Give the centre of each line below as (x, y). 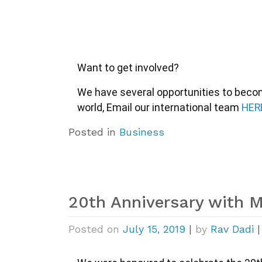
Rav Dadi (232, 230)
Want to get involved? (128, 68)
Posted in (94, 132)
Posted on (96, 230)
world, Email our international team (159, 107)
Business (142, 132)
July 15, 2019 (154, 230)
